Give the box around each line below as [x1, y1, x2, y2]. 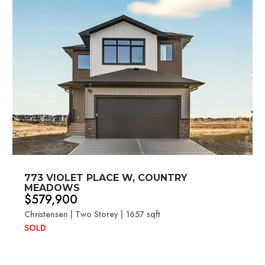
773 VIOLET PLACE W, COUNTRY [24, 172, 188, 184]
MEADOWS [24, 182, 80, 194]
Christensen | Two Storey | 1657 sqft [24, 208, 161, 221]
